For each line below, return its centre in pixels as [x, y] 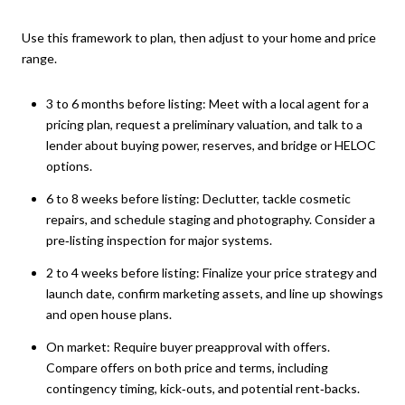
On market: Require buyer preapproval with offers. [188, 347]
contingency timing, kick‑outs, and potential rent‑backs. [202, 389]
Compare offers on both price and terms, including [187, 368]
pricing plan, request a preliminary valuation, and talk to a [204, 124]
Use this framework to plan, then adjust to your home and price [199, 37]
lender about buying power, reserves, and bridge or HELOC [211, 145]
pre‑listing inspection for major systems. [159, 240]
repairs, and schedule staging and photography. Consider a [210, 219]
